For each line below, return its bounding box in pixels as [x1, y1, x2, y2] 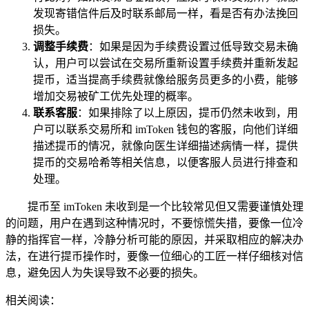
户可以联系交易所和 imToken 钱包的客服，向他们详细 [33, 123, 298, 135]
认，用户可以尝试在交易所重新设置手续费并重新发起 [33, 57, 298, 69]
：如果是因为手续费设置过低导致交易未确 [88, 40, 298, 52]
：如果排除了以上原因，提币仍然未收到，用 [77, 106, 298, 119]
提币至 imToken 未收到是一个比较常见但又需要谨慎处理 [28, 200, 303, 212]
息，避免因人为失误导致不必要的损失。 [6, 266, 204, 279]
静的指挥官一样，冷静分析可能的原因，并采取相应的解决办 [6, 233, 303, 246]
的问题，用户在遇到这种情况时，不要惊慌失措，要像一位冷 [6, 217, 303, 229]
